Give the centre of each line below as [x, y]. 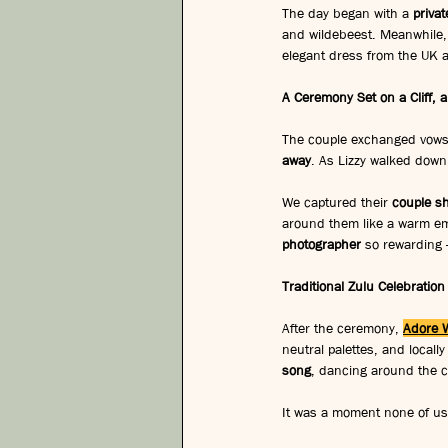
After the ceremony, [342, 327]
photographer [321, 243]
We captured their [337, 201]
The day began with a [347, 12]
